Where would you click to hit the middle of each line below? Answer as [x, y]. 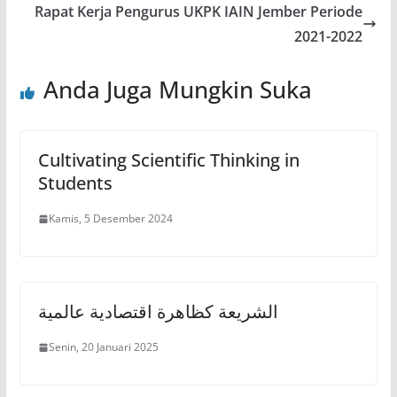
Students [75, 183]
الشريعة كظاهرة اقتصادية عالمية [158, 312]
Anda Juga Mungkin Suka [177, 90]
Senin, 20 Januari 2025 [103, 347]
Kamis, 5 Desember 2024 [110, 219]
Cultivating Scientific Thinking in [168, 160]
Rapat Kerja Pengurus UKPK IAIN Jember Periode [199, 12]
